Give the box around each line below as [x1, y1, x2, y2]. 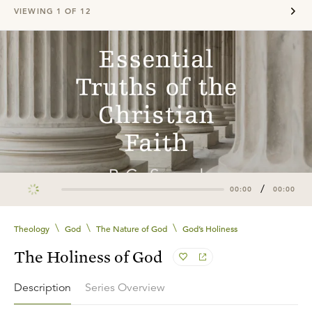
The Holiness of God [14, 246, 162, 267]
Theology [14, 222, 49, 234]
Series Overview [85, 281, 165, 295]
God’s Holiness [182, 222, 237, 234]
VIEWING [14, 6, 56, 16]
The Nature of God [96, 222, 167, 234]
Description [14, 280, 71, 295]
